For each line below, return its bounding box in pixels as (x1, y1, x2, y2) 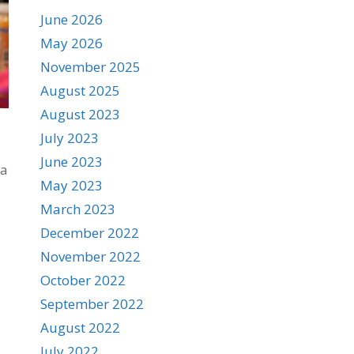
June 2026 (40, 10, 103, 28)
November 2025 (40, 58, 141, 76)
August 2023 (40, 105, 120, 123)
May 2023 (40, 176, 103, 194)
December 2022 (40, 224, 139, 242)
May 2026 (40, 34, 103, 52)
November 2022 (40, 247, 141, 265)
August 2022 (40, 318, 120, 337)
